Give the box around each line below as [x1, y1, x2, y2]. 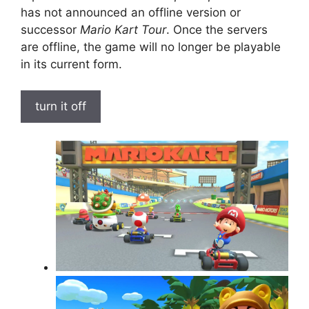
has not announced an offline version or [21, 5, 241, 19]
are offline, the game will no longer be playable [21, 39, 281, 54]
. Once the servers [166, 22, 268, 37]
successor [21, 22, 80, 37]
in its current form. [21, 57, 122, 71]
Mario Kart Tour [80, 22, 166, 37]
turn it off [35, 99, 86, 114]
